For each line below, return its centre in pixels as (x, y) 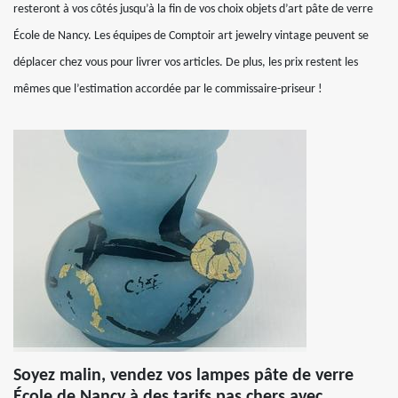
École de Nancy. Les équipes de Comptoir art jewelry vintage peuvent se (191, 36)
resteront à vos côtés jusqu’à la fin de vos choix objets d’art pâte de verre (193, 9)
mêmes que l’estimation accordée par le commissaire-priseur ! (168, 89)
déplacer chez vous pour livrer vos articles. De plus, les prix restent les (186, 63)
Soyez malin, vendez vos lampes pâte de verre (183, 376)
